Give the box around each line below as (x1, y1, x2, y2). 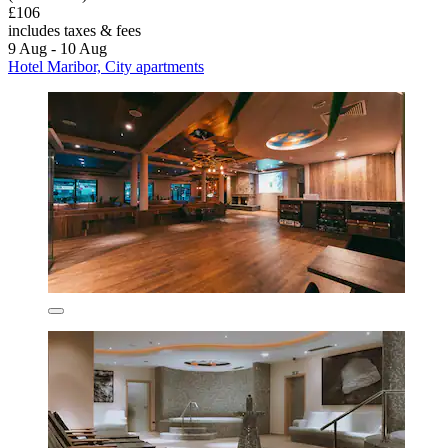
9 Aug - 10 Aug (8, 40, 107, 58)
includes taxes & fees (8, 22, 141, 40)
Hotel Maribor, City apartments (8, 58, 204, 76)
